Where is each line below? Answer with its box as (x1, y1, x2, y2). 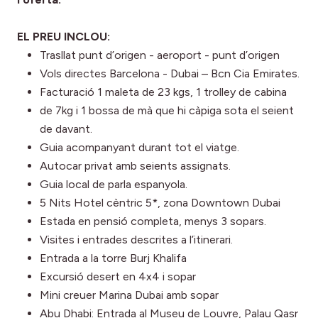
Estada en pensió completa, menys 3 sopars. (40, 214, 266, 229)
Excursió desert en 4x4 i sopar (40, 270, 196, 284)
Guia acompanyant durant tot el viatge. (40, 141, 239, 155)
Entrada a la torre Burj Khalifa (40, 251, 187, 265)
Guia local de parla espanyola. (40, 177, 187, 192)
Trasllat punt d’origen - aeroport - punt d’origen (40, 48, 280, 62)
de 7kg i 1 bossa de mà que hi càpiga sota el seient (40, 104, 294, 118)
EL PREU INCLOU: (17, 30, 110, 44)
